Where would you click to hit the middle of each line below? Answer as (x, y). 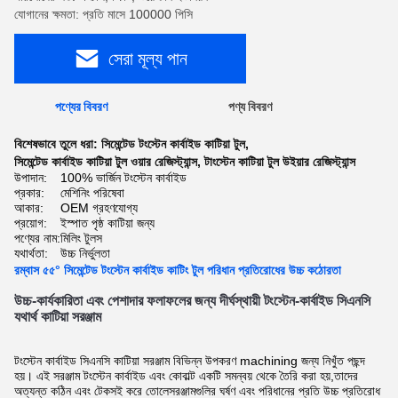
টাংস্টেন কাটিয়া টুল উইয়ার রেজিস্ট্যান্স (280, 162)
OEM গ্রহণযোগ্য (99, 208)
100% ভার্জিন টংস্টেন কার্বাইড (123, 178)
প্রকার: (29, 193)
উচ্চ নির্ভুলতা (85, 253)
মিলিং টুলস (81, 238)
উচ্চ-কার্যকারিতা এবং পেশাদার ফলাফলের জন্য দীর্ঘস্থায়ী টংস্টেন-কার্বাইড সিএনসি (194, 301)
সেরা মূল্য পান (148, 58)
